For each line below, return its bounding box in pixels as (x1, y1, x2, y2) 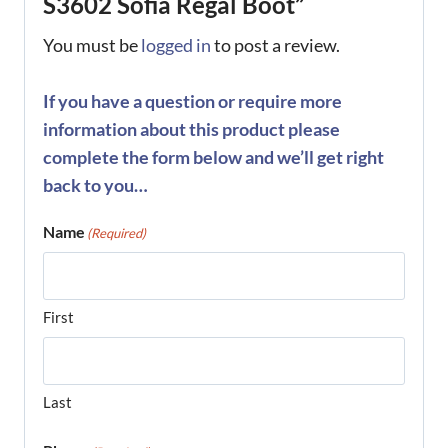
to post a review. (211, 33, 340, 56)
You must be (43, 33, 141, 56)
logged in (141, 33, 211, 56)
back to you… (43, 174, 148, 197)
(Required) (87, 225, 146, 242)
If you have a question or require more (43, 90, 342, 113)
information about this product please (43, 118, 340, 141)
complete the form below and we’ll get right (43, 146, 384, 169)
